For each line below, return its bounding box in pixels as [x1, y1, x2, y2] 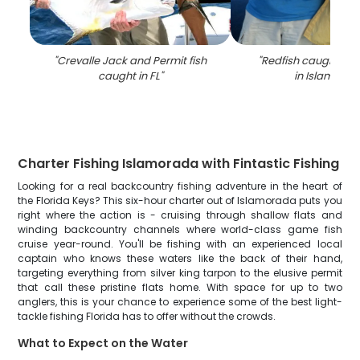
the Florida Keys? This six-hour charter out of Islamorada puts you [18, 194, 342, 207]
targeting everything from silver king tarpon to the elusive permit [18, 266, 342, 280]
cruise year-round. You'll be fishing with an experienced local [18, 237, 342, 251]
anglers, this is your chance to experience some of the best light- [18, 295, 342, 309]
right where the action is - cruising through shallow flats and [18, 208, 342, 222]
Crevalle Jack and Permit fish [57, 53, 207, 68]
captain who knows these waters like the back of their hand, [18, 252, 342, 265]
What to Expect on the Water [18, 335, 189, 351]
